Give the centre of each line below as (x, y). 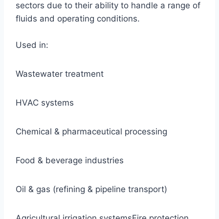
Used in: (32, 45)
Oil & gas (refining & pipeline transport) (91, 189)
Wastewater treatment (60, 74)
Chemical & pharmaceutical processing (91, 131)
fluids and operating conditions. (78, 18)
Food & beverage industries (70, 160)
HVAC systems (45, 102)
